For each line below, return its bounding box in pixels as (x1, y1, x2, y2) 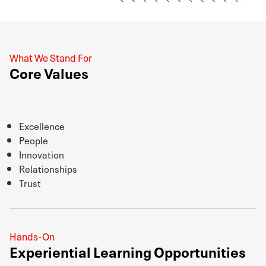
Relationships (19, 160, 77, 175)
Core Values (9, 61, 88, 83)
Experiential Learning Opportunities (9, 240, 246, 261)
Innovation (19, 146, 64, 161)
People (19, 132, 48, 147)
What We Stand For (9, 49, 92, 64)
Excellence (19, 118, 65, 132)
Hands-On (9, 227, 55, 243)
